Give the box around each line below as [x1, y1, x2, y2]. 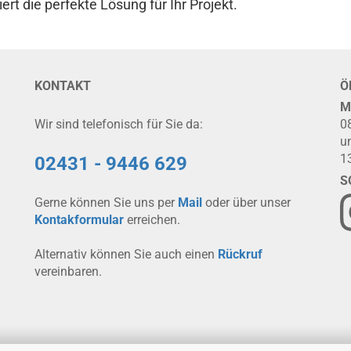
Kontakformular [34, 212, 124, 227]
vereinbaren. [34, 264, 102, 279]
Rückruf [218, 247, 262, 262]
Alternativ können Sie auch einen [34, 247, 218, 262]
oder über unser [202, 195, 291, 210]
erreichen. [124, 212, 180, 227]
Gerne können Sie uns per [34, 195, 178, 210]
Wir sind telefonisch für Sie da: [34, 117, 203, 132]
